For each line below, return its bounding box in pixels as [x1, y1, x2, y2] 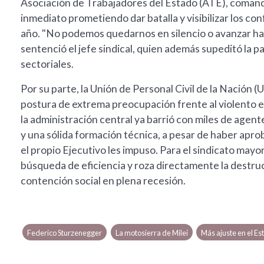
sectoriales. [21, 58, 74, 71]
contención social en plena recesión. [21, 174, 186, 187]
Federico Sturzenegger [27, 228, 103, 238]
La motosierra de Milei [115, 228, 188, 238]
